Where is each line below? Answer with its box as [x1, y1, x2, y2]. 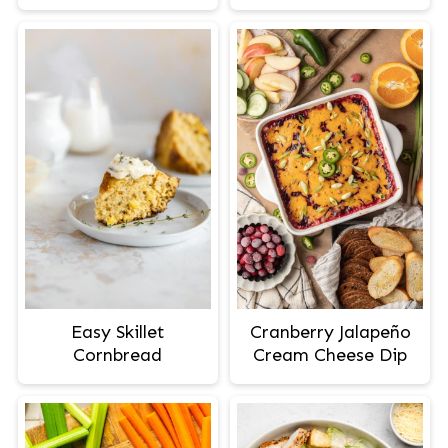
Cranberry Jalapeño [249, 320, 411, 343]
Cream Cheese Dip [253, 343, 408, 366]
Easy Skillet [70, 320, 165, 343]
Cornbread [73, 343, 163, 366]
